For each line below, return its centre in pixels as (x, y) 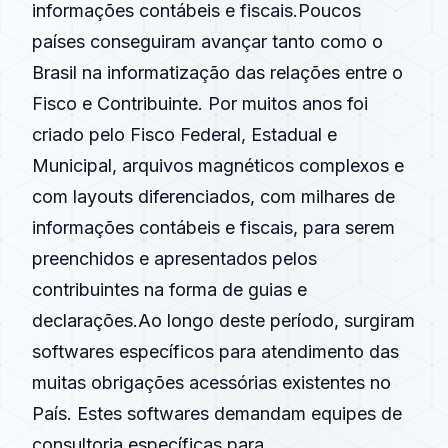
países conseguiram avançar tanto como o (207, 41)
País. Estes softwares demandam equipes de (217, 413)
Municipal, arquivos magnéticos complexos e (218, 165)
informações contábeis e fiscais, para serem (213, 227)
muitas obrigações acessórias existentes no (211, 382)
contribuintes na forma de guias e (169, 289)
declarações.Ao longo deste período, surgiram (223, 320)
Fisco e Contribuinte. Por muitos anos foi (200, 103)
